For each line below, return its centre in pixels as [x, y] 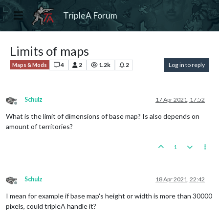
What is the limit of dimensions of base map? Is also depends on [103, 116]
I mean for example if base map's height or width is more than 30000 [109, 196]
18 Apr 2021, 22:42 [180, 179]
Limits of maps [49, 51]
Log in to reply [187, 65]
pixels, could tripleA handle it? [51, 206]
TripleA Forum [90, 15]
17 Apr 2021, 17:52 [180, 99]
